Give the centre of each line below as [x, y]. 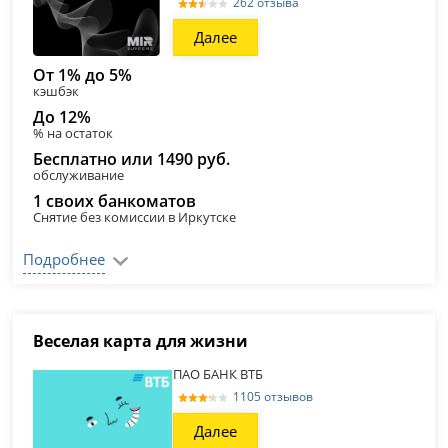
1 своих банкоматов [115, 201]
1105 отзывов [273, 396]
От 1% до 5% [83, 75]
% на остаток [73, 133]
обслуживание [79, 175]
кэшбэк [56, 91]
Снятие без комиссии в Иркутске [135, 217]
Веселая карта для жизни [141, 341]
